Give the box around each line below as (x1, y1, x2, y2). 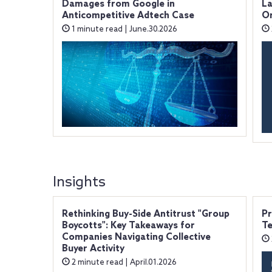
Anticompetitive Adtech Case (61, 10, 194, 21)
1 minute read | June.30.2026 (69, 25, 177, 34)
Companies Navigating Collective (61, 232, 211, 243)
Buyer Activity (61, 243, 124, 255)
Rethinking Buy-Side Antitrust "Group (61, 209, 229, 220)
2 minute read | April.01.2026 (69, 258, 177, 268)
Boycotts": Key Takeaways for (61, 220, 195, 232)
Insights (52, 174, 106, 192)
